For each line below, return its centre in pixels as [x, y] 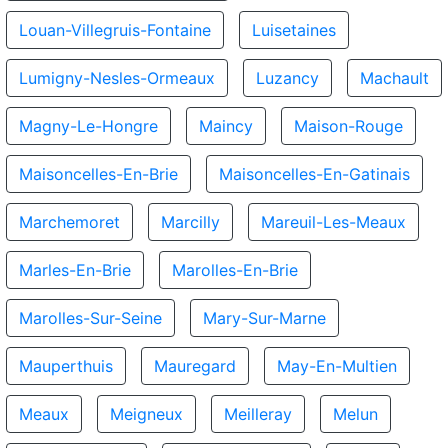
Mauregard [195, 366]
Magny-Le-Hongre [88, 126]
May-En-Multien [337, 366]
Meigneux [146, 414]
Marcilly [190, 222]
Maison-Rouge [348, 126]
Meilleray [258, 414]
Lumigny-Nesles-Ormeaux [117, 78]
